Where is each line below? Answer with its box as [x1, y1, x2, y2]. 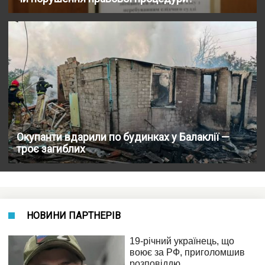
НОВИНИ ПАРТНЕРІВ [27, 210, 121, 222]
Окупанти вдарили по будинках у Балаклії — [17, 131, 230, 144]
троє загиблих [17, 143, 85, 156]
